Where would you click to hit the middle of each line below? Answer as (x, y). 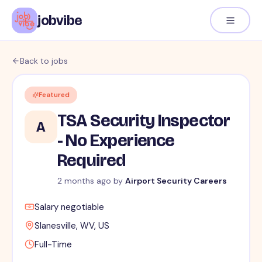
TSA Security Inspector (144, 121)
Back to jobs (44, 61)
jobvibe (60, 20)
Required (91, 161)
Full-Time (53, 245)
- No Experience (116, 141)
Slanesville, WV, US (72, 226)
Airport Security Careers (176, 181)
